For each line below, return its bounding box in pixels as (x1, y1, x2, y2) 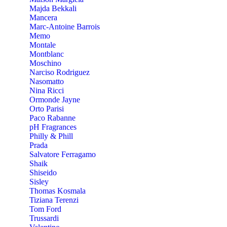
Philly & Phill (29, 131, 73, 140)
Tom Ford (29, 204, 61, 213)
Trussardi (29, 213, 59, 222)
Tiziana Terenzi (29, 195, 79, 204)
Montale (29, 40, 56, 49)
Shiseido (29, 168, 57, 177)
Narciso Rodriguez (29, 67, 90, 77)
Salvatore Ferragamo (29, 149, 96, 159)
